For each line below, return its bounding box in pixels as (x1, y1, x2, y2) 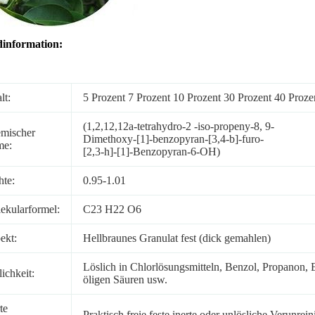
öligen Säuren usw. (82, 273, 167, 285)
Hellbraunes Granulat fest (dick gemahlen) (82, 231, 271, 244)
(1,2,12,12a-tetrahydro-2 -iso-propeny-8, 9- (82, 120, 274, 132)
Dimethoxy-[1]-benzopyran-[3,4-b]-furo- (82, 132, 264, 145)
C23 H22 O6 (82, 202, 141, 215)
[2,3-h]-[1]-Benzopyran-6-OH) (82, 145, 220, 157)
